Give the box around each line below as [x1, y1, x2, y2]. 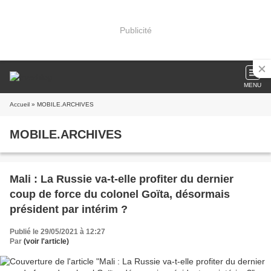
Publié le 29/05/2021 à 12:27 [10, 227, 105, 236]
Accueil [10, 101, 30, 108]
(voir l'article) [24, 237, 69, 246]
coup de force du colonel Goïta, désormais [10, 188, 230, 200]
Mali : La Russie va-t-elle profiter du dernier [10, 173, 233, 185]
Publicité [119, 25, 152, 35]
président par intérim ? [10, 203, 128, 215]
